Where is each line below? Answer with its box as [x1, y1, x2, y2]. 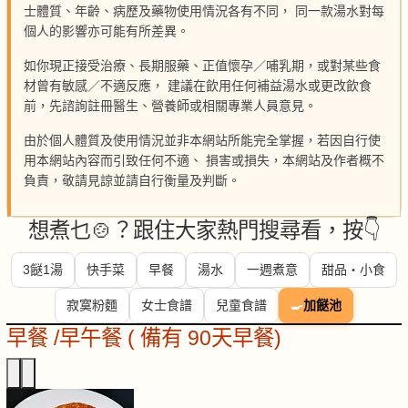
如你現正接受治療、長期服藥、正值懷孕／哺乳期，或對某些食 [24, 58, 381, 74]
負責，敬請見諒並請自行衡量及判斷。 [24, 173, 240, 189]
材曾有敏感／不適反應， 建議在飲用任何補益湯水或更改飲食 [24, 78, 372, 94]
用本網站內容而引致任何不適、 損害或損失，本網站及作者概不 [24, 153, 384, 168]
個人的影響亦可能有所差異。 [24, 24, 189, 39]
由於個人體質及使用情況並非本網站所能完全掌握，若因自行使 [24, 133, 381, 148]
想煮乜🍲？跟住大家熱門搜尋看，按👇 [27, 219, 381, 243]
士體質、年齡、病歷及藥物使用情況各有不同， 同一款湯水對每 [24, 4, 384, 19]
